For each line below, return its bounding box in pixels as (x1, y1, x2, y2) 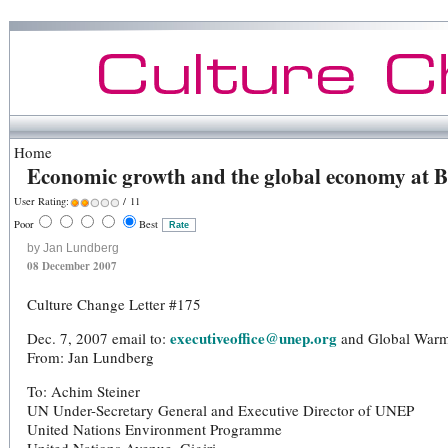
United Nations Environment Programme (27, 419, 282, 439)
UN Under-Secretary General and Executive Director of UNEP (27, 400, 414, 420)
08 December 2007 (27, 258, 117, 274)
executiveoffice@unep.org (170, 327, 337, 349)
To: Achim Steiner (27, 381, 140, 401)
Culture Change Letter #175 (27, 294, 201, 314)
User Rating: (14, 194, 69, 208)
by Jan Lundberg (27, 241, 122, 255)
